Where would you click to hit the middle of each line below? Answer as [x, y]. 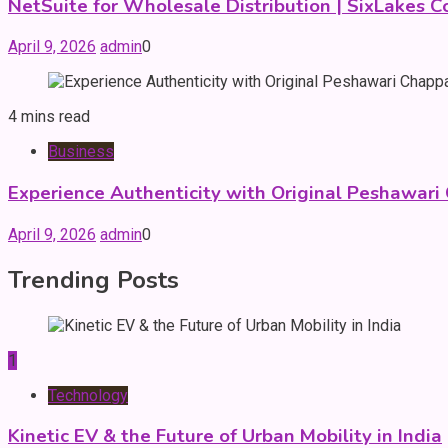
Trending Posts [93, 279]
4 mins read [49, 117]
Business [81, 152]
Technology [88, 395]
